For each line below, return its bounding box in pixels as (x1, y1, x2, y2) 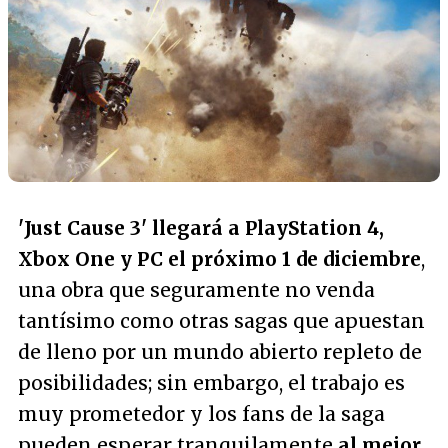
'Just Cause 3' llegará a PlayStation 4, (18, 215, 384, 240)
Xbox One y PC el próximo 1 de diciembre (18, 246, 421, 271)
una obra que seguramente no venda (18, 277, 375, 302)
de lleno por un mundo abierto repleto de (18, 339, 422, 364)
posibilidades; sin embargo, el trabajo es (18, 370, 405, 395)
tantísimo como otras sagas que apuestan (18, 308, 425, 333)
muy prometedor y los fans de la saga (18, 401, 385, 426)
